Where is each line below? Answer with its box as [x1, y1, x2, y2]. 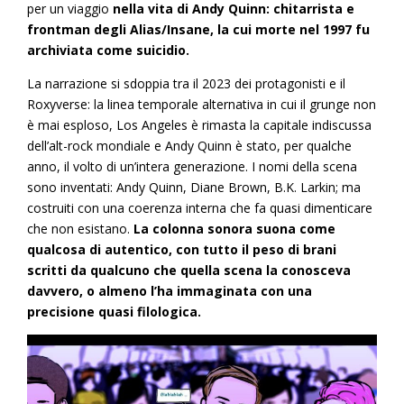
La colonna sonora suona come [133, 219, 335, 237]
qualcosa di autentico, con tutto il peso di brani [27, 240, 336, 258]
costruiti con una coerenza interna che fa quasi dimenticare [27, 198, 372, 216]
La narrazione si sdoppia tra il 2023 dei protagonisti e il [27, 74, 345, 92]
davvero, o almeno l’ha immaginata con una [27, 281, 312, 299]
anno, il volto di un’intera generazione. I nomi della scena [27, 157, 357, 175]
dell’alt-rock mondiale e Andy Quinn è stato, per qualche [27, 136, 352, 154]
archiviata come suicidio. [27, 41, 193, 59]
